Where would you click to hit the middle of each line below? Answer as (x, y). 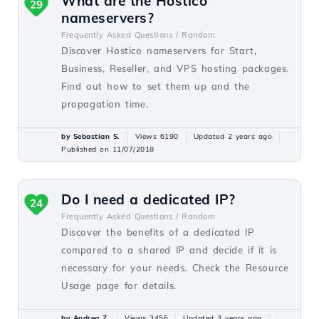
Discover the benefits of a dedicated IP (158, 232)
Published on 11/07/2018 (108, 149)
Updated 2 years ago (232, 136)
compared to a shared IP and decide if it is (169, 250)
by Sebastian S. (91, 136)
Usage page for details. (119, 286)
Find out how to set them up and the (156, 86)
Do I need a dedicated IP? (148, 199)
